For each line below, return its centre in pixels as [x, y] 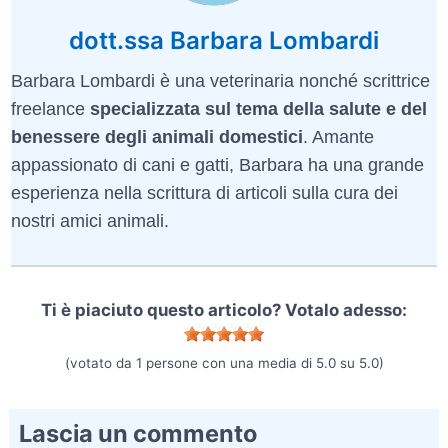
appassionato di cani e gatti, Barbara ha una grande [217, 164]
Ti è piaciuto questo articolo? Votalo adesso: [224, 309]
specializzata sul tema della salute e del [258, 108]
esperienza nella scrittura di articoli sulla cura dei [204, 192]
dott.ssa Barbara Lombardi [224, 40]
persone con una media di [228, 362]
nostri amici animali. [90, 220]
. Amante [338, 136]
